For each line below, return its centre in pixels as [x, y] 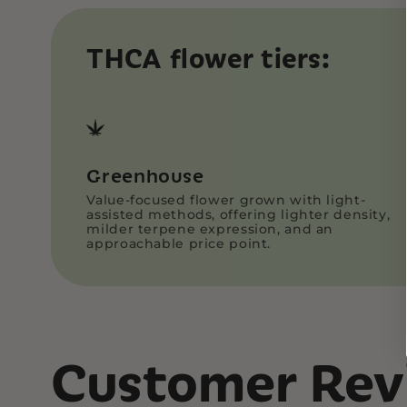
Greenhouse [145, 176]
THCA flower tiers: [208, 58]
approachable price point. [179, 243]
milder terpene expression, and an [210, 229]
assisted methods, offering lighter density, [238, 214]
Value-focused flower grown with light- [226, 200]
